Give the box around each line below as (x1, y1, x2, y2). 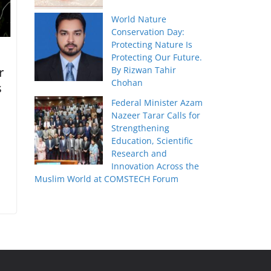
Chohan (111, 77, 143, 89)
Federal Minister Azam (111, 97, 203, 109)
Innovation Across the (111, 160, 200, 172)
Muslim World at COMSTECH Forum (34, 173, 179, 185)
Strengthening (111, 122, 170, 134)
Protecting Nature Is (111, 39, 193, 51)
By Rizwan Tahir (111, 64, 177, 76)
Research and (111, 148, 168, 160)
